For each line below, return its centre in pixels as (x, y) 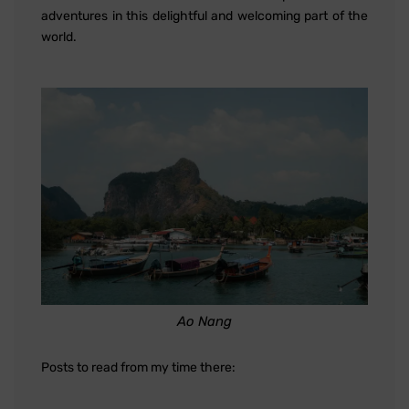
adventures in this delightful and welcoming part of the (204, 16)
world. (59, 37)
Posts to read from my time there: (138, 368)
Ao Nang (204, 322)
